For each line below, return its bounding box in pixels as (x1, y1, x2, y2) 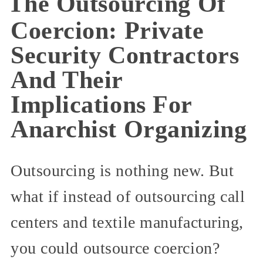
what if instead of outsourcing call (11, 187, 245, 206)
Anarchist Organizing (11, 116, 247, 143)
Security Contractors (11, 42, 240, 69)
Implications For (11, 91, 192, 119)
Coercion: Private (11, 17, 204, 45)
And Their (11, 66, 123, 94)
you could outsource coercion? (11, 239, 220, 258)
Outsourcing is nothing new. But (11, 161, 234, 180)
